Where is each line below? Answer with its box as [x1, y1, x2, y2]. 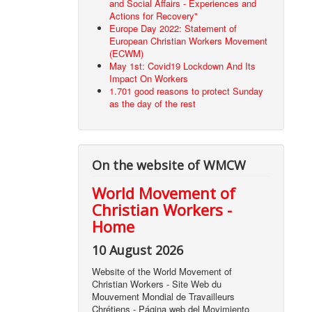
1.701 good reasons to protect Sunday [109, 84, 264, 98]
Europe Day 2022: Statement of [109, 22, 237, 36]
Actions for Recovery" [109, 9, 198, 23]
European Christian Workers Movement [109, 34, 268, 48]
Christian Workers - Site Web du [92, 277, 222, 291]
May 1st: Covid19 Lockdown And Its [109, 59, 256, 73]
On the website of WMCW [92, 157, 247, 174]
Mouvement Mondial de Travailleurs [92, 290, 235, 304]
